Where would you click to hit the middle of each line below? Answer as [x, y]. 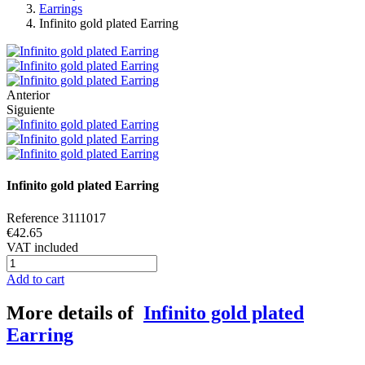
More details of [75, 313]
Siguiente [31, 110]
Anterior [28, 95]
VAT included [42, 247]
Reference [33, 218]
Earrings [61, 9]
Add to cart [35, 279]
